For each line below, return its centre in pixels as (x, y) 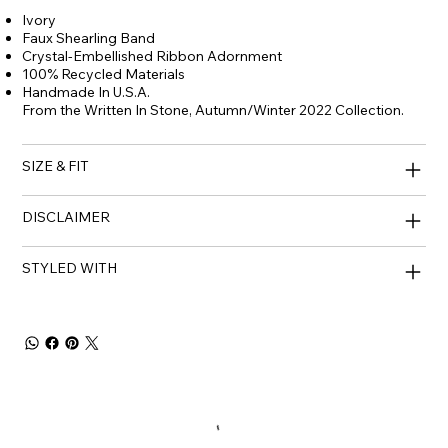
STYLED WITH (70, 268)
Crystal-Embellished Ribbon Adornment (152, 56)
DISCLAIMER (66, 217)
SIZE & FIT (56, 166)
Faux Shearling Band (89, 38)
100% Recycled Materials (104, 74)
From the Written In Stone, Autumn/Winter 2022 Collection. (213, 110)
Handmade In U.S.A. (86, 92)
